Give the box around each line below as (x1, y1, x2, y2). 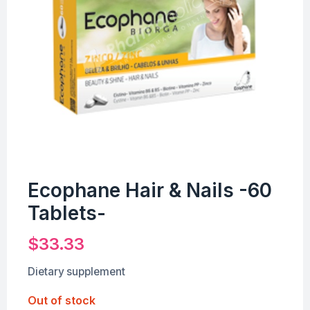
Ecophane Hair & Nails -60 (28, 178, 272, 202)
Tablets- (28, 201, 106, 225)
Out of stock (28, 293, 95, 307)
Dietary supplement (28, 264, 125, 278)
